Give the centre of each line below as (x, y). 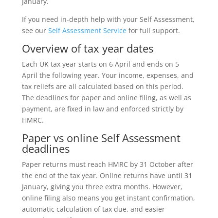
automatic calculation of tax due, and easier (93, 209)
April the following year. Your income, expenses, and (108, 75)
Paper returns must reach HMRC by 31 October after (107, 164)
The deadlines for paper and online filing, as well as (106, 98)
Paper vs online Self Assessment (101, 138)
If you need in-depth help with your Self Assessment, (108, 19)
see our (35, 31)
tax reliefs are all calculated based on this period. (102, 87)
